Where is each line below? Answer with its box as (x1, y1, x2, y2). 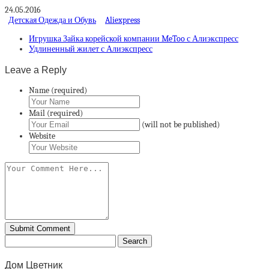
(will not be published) (142, 119, 220, 130)
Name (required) (29, 85, 87, 96)
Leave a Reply (5, 64, 67, 75)
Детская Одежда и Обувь (8, 15, 96, 26)
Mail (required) (29, 108, 83, 119)
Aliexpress (105, 15, 140, 26)
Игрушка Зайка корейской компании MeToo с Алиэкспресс (29, 34, 238, 44)
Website (29, 131, 55, 142)
